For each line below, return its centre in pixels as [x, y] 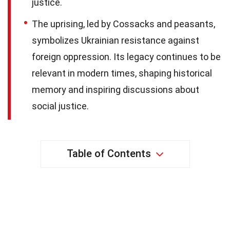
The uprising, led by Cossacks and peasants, [123, 24]
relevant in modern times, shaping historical [122, 73]
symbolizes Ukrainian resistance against [116, 40]
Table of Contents [109, 153]
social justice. [60, 106]
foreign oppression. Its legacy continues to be [126, 56]
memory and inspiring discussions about [116, 89]
